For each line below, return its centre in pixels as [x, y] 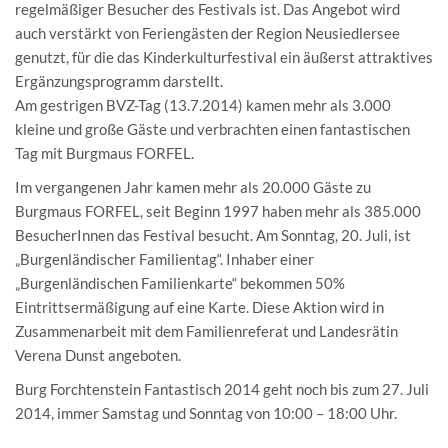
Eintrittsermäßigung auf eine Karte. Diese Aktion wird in [199, 307]
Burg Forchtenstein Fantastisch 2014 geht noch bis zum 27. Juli [222, 389]
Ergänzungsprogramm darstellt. [119, 81]
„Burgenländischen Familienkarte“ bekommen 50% [180, 283]
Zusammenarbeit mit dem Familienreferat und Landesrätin [206, 331]
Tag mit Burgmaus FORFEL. [104, 153]
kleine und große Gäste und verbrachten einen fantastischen [212, 129]
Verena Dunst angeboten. [98, 355]
